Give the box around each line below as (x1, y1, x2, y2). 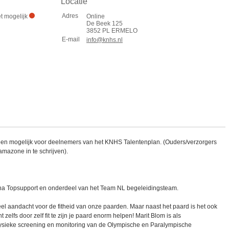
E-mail (62, 36, 80, 43)
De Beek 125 (86, 20, 123, 27)
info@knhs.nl (86, 36, 123, 43)
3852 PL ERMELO (86, 27, 138, 34)
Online (86, 13, 105, 20)
